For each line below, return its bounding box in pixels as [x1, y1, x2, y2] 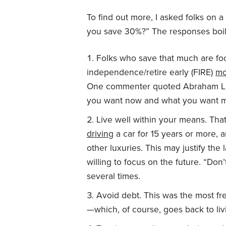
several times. [87, 171, 140, 182]
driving [87, 128, 114, 139]
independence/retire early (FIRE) [87, 67, 215, 78]
